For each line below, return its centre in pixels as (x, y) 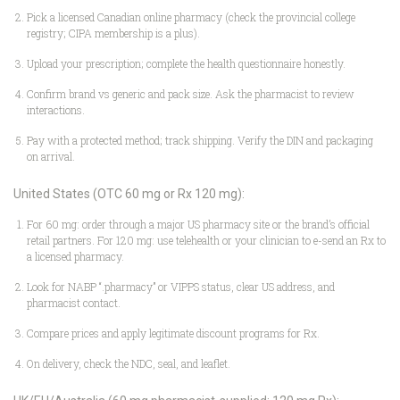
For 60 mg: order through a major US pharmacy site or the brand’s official (198, 224)
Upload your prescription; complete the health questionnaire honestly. (186, 63)
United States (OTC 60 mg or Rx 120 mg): (129, 193)
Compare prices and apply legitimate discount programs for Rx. (173, 333)
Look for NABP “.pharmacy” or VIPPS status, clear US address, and (181, 286)
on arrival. (51, 156)
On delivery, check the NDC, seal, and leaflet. (129, 363)
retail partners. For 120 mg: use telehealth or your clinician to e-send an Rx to (206, 240)
